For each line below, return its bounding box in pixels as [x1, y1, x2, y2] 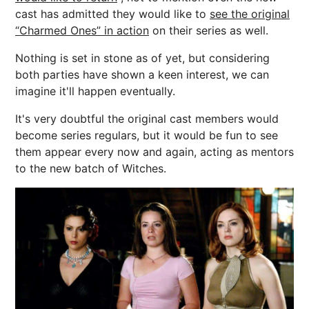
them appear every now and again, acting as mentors [15, 144, 294, 159]
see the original [210, 6, 290, 21]
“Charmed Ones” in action [15, 23, 149, 37]
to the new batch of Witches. [15, 161, 166, 175]
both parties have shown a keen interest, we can [15, 67, 269, 81]
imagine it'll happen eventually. [15, 83, 175, 98]
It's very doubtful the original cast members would [15, 111, 279, 126]
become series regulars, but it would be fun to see [15, 128, 278, 142]
